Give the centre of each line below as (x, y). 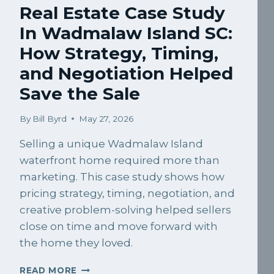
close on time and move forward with (119, 226)
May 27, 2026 (106, 118)
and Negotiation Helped (126, 74)
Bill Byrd (50, 118)
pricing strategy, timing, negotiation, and (127, 193)
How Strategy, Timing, (119, 54)
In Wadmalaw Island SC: (126, 33)
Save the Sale (80, 94)
